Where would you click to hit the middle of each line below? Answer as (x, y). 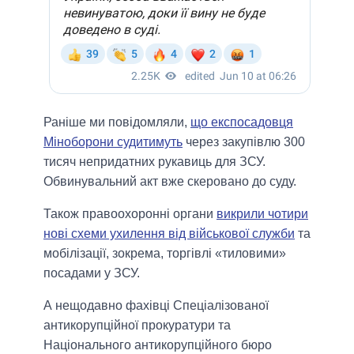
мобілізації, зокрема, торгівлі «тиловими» (165, 254)
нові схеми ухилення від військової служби (169, 234)
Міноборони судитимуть (113, 142)
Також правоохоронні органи (130, 214)
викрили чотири (262, 214)
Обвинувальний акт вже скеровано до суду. (170, 182)
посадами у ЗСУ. (92, 273)
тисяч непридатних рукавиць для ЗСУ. (154, 162)
